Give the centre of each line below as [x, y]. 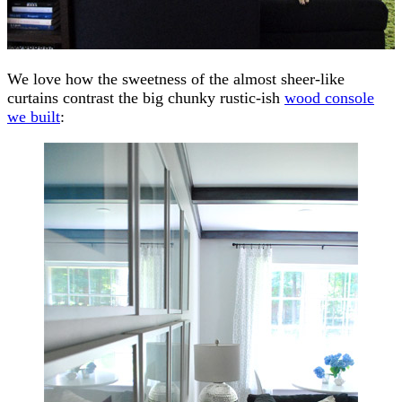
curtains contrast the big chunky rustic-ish [146, 97]
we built [34, 116]
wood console [329, 97]
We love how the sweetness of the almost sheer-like [176, 79]
